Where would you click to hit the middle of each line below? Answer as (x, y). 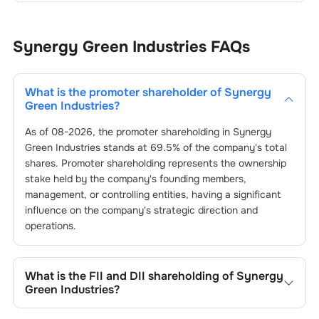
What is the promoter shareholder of (124, 92)
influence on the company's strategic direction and (141, 210)
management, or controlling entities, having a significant (153, 194)
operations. (50, 226)
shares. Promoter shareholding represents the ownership (155, 163)
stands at (125, 147)
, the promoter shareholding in (162, 132)
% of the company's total (229, 147)
